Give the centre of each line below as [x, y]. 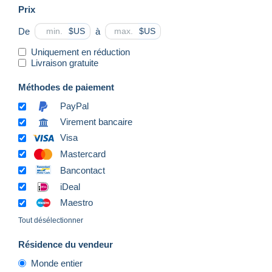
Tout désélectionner [51, 221]
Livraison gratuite [65, 63]
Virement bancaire [96, 122]
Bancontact [83, 170]
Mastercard [83, 154]
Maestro [76, 203]
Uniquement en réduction [80, 52]
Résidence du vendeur [66, 245]
